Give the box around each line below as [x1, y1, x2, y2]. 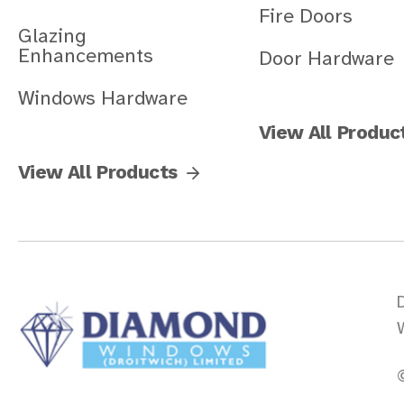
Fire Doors [258, 4, 353, 29]
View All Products [18, 160, 178, 183]
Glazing [18, 23, 87, 49]
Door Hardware [258, 46, 394, 71]
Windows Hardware [18, 86, 188, 111]
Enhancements [18, 43, 153, 69]
